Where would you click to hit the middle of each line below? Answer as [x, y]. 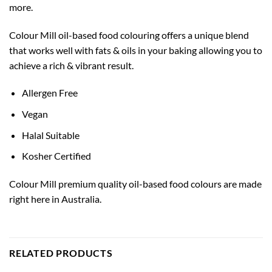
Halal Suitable [50, 135]
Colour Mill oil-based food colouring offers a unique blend [129, 35]
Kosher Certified [56, 156]
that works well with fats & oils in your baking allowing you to [136, 50]
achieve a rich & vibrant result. [71, 65]
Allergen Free [49, 93]
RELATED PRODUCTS [61, 253]
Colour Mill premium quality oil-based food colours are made [135, 183]
